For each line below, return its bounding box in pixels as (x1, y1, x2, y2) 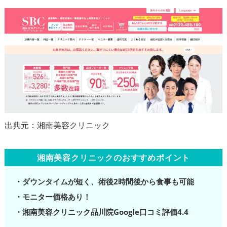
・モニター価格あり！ (14, 191, 91, 202)
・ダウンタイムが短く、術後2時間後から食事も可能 (14, 176, 194, 186)
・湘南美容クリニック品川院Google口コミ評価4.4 (14, 206, 188, 217)
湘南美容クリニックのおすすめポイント (36, 152, 191, 163)
